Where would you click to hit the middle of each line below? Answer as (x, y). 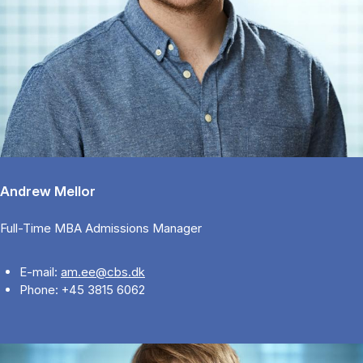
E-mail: (40, 272)
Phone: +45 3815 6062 (82, 290)
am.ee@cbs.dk (103, 272)
